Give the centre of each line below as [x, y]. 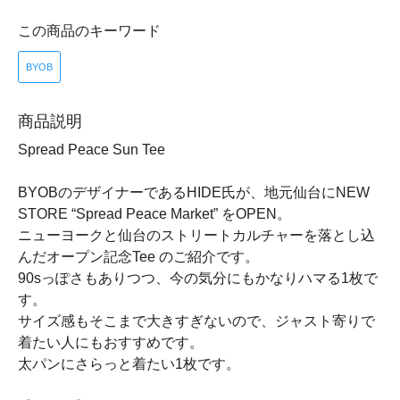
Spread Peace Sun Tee [92, 150]
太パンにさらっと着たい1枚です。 [129, 364]
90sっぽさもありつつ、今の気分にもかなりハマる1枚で [198, 278]
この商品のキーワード [89, 31]
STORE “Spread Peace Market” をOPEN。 [154, 214]
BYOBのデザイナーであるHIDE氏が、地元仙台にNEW [194, 192]
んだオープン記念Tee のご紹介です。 [138, 257]
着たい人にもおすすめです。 [111, 342]
